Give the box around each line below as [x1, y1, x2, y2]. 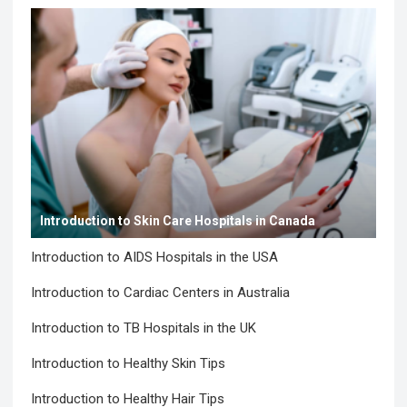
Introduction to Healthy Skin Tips [31, 354, 226, 372]
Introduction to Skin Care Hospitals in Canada [40, 213, 316, 228]
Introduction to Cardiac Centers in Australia [31, 283, 291, 301]
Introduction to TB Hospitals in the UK [31, 319, 257, 336]
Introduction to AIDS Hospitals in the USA [31, 248, 279, 265]
